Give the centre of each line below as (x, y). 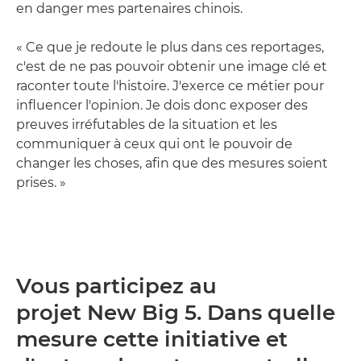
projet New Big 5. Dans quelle (176, 313)
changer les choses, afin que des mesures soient (172, 164)
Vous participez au (116, 286)
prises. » (41, 183)
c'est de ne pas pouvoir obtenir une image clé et (172, 67)
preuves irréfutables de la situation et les (147, 125)
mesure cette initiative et (152, 340)
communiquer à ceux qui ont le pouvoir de (154, 144)
